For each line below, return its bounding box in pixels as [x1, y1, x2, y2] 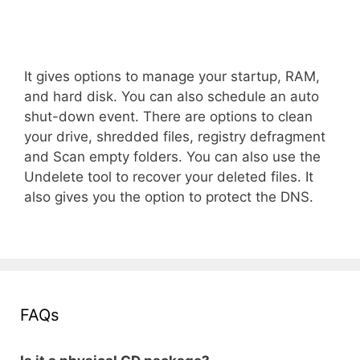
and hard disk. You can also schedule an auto [24, 88, 319, 104]
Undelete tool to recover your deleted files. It [24, 168, 313, 185]
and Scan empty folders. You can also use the [24, 148, 321, 165]
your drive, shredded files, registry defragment [24, 128, 325, 145]
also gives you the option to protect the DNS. [24, 188, 313, 205]
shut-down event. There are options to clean [24, 108, 313, 125]
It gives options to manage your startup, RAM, [24, 67, 320, 84]
